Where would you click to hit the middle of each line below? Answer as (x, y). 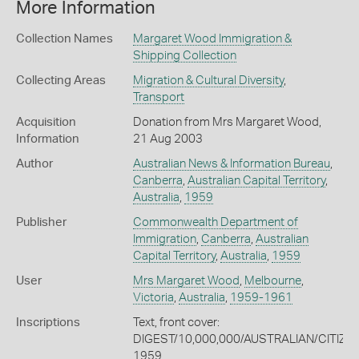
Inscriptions (48, 323)
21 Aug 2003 (167, 139)
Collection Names (65, 39)
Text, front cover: (176, 323)
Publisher (41, 222)
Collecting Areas (61, 81)
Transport (158, 97)
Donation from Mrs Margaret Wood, (227, 122)
